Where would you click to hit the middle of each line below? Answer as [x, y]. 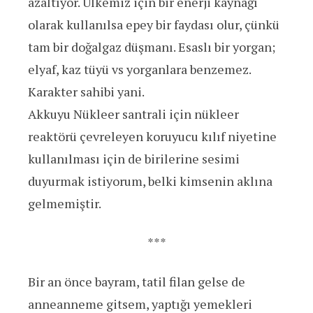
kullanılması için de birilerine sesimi [134, 159]
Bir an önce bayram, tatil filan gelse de [137, 282]
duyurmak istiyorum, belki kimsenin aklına [150, 181]
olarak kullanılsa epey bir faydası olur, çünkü [154, 25]
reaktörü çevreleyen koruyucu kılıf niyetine [152, 137]
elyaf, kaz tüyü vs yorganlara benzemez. [139, 70]
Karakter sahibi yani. [86, 92]
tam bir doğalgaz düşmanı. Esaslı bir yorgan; [152, 47]
